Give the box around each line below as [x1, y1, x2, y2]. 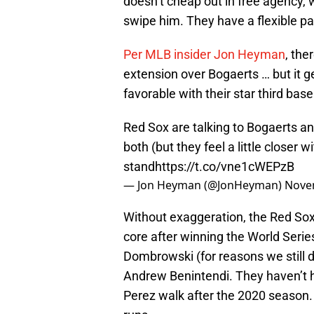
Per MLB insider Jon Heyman [123, 47, 285, 62]
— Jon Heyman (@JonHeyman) [123, 177, 285, 193]
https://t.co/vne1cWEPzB [155, 159, 294, 175]
